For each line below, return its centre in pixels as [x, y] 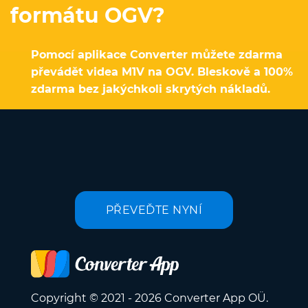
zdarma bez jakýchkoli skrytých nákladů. [151, 89]
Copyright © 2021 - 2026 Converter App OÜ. [150, 298]
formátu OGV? [88, 16]
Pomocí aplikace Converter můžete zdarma [157, 55]
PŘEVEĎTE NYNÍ [154, 210]
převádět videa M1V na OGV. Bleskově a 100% [162, 72]
